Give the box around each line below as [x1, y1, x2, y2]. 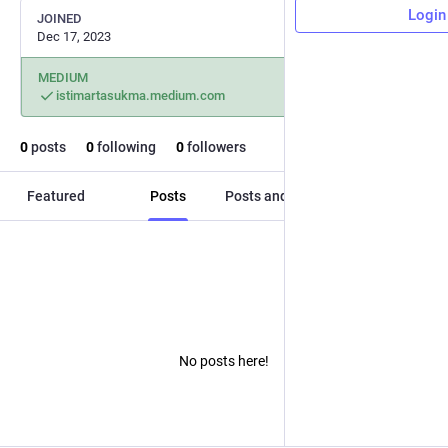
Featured [27, 188, 85, 204]
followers [184, 139, 246, 155]
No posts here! [179, 352, 269, 369]
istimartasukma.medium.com [56, 88, 225, 103]
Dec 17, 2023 [37, 29, 111, 44]
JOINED [37, 11, 82, 26]
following [94, 139, 156, 155]
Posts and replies [225, 188, 335, 204]
